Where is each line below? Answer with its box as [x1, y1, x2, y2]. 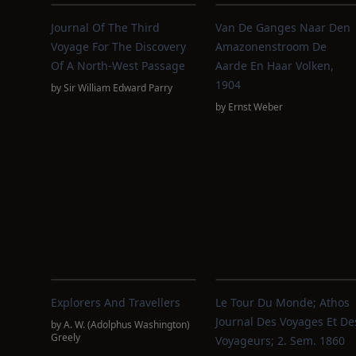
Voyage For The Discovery [51, 39, 186, 54]
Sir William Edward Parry [64, 81, 172, 95]
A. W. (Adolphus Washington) [64, 318, 190, 331]
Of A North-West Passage [51, 58, 185, 73]
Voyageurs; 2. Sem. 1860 [215, 333, 345, 348]
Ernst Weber [227, 100, 283, 114]
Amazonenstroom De [215, 39, 327, 54]
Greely [51, 331, 80, 344]
